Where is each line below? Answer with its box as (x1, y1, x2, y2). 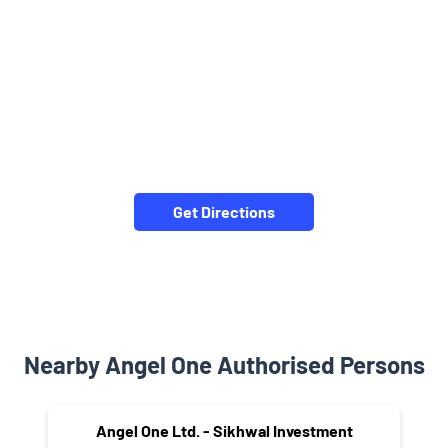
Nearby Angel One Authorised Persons (23, 350, 425, 380)
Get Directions (173, 202, 275, 222)
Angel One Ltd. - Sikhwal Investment (95, 421, 353, 441)
